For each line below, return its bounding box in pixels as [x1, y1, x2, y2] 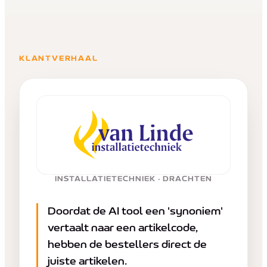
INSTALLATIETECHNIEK [54, 175, 156, 184]
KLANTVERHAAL [19, 54, 98, 63]
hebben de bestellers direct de [48, 239, 207, 251]
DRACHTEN [163, 175, 213, 184]
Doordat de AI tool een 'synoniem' [48, 206, 223, 218]
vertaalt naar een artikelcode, [48, 222, 198, 234]
